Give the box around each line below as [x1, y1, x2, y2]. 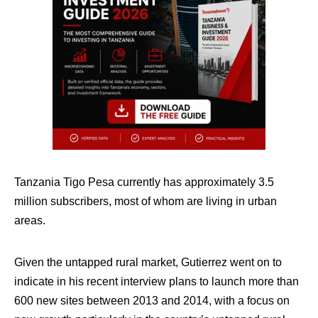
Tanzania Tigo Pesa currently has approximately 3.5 [14, 176, 274, 188]
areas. [14, 214, 45, 226]
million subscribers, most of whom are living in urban [14, 195, 277, 207]
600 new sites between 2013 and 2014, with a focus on [14, 295, 290, 307]
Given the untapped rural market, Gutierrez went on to [14, 256, 282, 268]
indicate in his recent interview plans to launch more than [14, 275, 299, 287]
